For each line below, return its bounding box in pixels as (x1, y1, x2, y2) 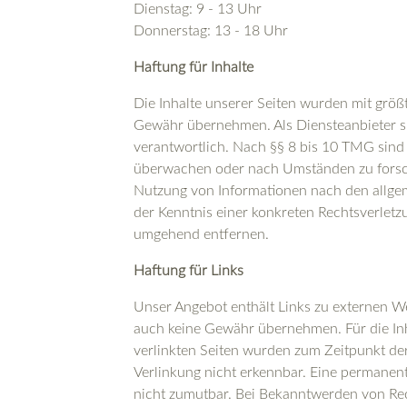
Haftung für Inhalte (134, 59, 253, 74)
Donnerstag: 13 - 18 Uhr (134, 23, 288, 38)
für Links (189, 263, 243, 278)
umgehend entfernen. (134, 226, 269, 242)
